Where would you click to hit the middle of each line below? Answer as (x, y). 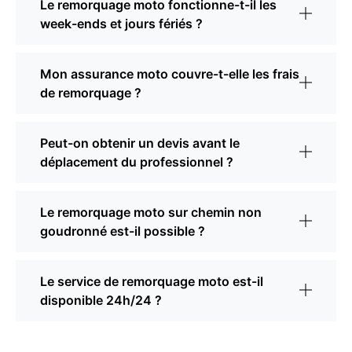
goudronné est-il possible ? (123, 231)
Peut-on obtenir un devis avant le (140, 143)
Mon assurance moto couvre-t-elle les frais (170, 74)
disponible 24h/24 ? (101, 301)
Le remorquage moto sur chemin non (151, 213)
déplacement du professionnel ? (137, 162)
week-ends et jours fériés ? (121, 24)
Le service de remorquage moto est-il (152, 282)
